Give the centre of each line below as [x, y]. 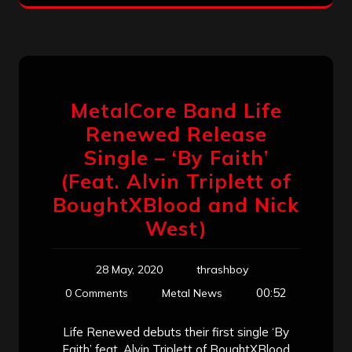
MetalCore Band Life [176, 110]
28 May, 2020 [129, 269]
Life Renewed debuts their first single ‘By [176, 332]
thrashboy [222, 269]
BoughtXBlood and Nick [176, 204]
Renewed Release [176, 134]
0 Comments [97, 293]
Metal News [192, 293]
